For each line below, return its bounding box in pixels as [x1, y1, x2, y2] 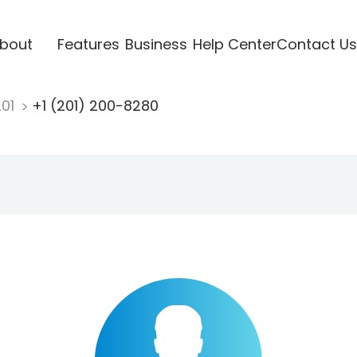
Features [57, 33, 120, 54]
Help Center [192, 33, 277, 54]
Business [124, 33, 187, 54]
